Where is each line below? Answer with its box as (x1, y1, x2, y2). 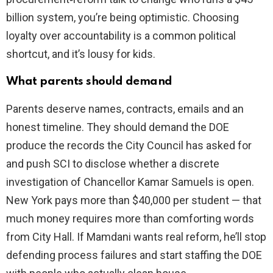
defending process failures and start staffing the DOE (6, 249, 262, 262)
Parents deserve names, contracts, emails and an (6, 102, 244, 116)
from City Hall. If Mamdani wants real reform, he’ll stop (6, 230, 266, 244)
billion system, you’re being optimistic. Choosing (6, 11, 239, 24)
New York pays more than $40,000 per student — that (6, 194, 261, 207)
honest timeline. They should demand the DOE (6, 121, 229, 134)
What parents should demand (6, 76, 172, 88)
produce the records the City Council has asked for (6, 139, 252, 152)
